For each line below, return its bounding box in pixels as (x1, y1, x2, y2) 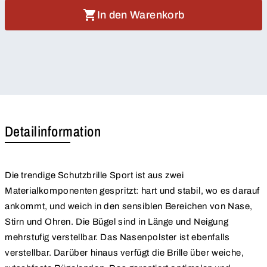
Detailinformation (5, 122, 101, 141)
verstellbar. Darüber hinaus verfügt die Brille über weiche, (5, 248, 244, 258)
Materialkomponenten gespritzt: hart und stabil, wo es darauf (5, 186, 260, 196)
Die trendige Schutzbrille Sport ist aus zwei (5, 170, 184, 181)
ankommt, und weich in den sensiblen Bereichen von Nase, (5, 201, 253, 212)
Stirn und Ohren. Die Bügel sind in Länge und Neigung (5, 217, 229, 227)
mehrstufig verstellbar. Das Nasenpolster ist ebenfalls (5, 232, 230, 243)
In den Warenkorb (97, 9, 185, 21)
